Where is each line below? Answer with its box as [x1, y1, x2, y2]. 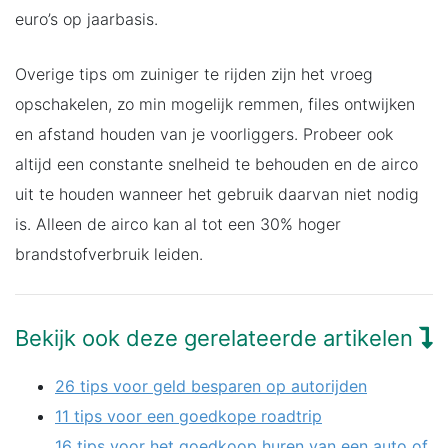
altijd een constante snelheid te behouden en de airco [15, 153, 418, 174]
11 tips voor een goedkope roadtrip [55, 405, 322, 426]
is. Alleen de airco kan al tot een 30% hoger [15, 213, 341, 234]
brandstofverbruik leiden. [15, 243, 203, 264]
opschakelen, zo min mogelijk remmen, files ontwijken [15, 93, 415, 114]
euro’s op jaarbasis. [15, 8, 158, 29]
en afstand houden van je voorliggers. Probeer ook [15, 123, 393, 144]
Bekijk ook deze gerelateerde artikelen [15, 324, 419, 351]
